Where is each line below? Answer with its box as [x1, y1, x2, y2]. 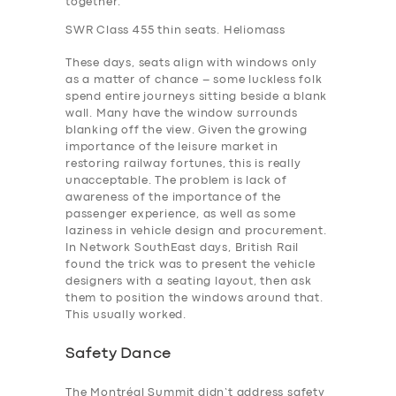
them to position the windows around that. [65, 293, 324, 304]
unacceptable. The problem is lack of [65, 176, 287, 187]
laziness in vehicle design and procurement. [65, 226, 327, 237]
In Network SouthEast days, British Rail [65, 243, 300, 254]
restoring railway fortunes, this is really [65, 159, 301, 170]
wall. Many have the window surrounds [65, 109, 298, 119]
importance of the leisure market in [65, 142, 279, 153]
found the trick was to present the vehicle [65, 260, 316, 270]
